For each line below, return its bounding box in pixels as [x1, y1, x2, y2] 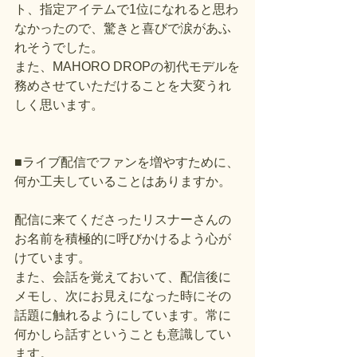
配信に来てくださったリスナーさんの [14, 212, 231, 226]
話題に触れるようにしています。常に [14, 308, 231, 322]
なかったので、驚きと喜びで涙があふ [14, 21, 231, 35]
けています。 [14, 250, 91, 265]
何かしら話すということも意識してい [14, 327, 231, 341]
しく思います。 [14, 97, 104, 112]
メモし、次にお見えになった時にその [14, 288, 231, 303]
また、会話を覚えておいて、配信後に [14, 269, 231, 284]
